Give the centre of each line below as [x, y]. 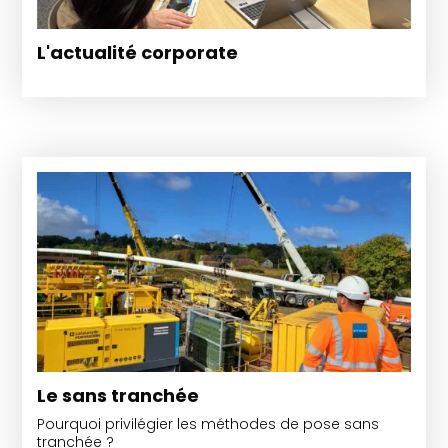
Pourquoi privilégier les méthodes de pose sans [208, 424]
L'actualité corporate [138, 52]
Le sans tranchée [118, 395]
